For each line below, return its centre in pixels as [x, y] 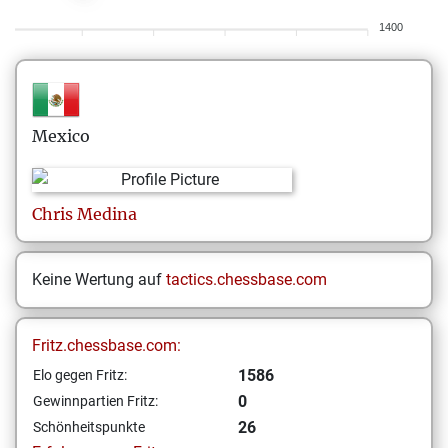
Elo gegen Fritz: [80, 375]
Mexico [61, 136]
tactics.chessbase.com [246, 279]
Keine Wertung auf [99, 279]
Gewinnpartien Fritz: [95, 401]
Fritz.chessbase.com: [106, 345]
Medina [107, 214]
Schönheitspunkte [89, 427]
